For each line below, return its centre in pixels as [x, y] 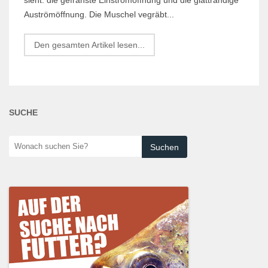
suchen [21, 156]
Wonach [22, 142]
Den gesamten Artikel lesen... [89, 45]
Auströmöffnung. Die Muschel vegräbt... [99, 14]
